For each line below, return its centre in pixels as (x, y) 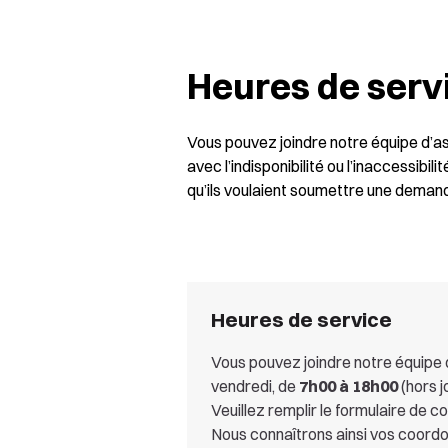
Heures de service (301, 319)
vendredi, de (255, 386)
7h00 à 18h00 (348, 386)
